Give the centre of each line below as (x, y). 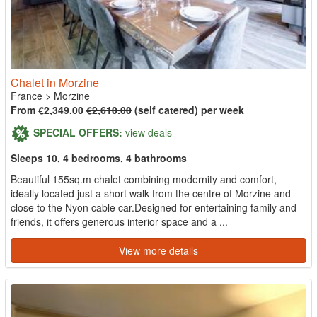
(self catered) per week (188, 110)
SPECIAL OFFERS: (78, 132)
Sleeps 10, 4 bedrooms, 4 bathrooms (99, 158)
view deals (149, 132)
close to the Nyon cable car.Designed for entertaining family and (154, 207)
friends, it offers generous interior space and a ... (119, 221)
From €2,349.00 (48, 110)
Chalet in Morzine (55, 82)
